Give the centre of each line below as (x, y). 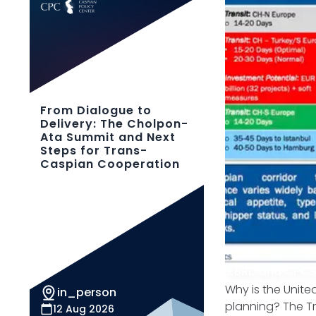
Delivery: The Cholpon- (114, 124)
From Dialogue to (96, 110)
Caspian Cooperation (110, 164)
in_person (87, 292)
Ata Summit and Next (108, 137)
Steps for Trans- (94, 151)
